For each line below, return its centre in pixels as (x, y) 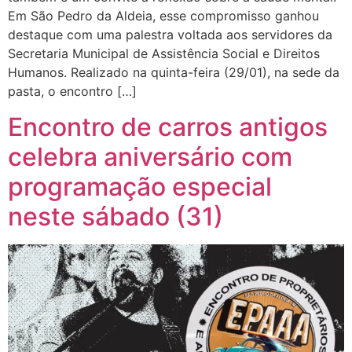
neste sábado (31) (115, 216)
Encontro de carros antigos (168, 126)
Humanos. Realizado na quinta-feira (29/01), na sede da (174, 73)
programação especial (140, 186)
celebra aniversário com (150, 156)
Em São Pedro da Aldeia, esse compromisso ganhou (163, 16)
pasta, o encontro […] (72, 92)
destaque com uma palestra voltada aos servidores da (170, 35)
